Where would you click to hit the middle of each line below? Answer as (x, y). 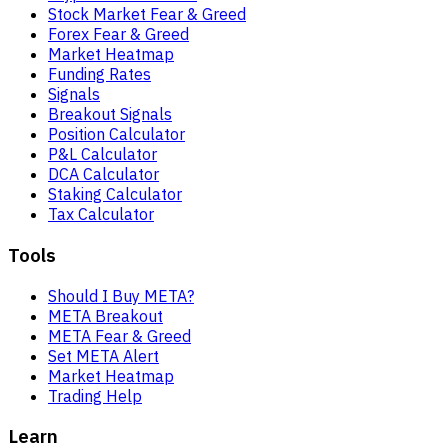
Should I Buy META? (121, 295)
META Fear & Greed (119, 335)
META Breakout (105, 315)
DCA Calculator (103, 174)
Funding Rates (99, 74)
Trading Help (95, 395)
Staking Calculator (115, 194)
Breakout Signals (110, 114)
